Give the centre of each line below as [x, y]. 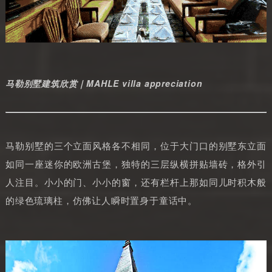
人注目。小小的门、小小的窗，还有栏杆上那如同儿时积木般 [136, 182]
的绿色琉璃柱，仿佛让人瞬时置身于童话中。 [101, 200]
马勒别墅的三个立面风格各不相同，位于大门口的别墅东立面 [136, 146]
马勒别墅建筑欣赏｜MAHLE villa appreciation [104, 83]
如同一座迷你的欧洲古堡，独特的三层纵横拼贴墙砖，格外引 [136, 164]
